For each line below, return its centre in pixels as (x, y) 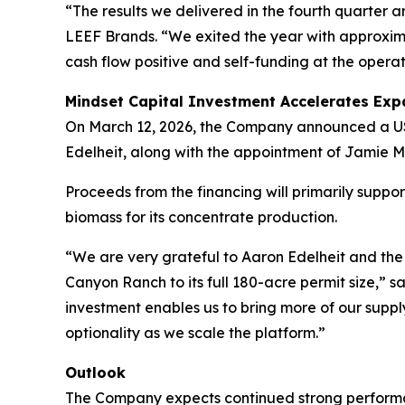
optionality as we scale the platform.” (195, 333)
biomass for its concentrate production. (201, 217)
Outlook (95, 372)
